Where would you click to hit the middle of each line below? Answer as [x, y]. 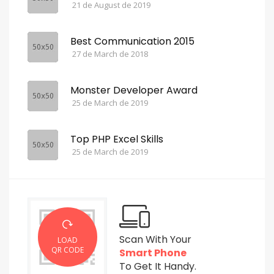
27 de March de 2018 [110, 54]
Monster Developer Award [134, 90]
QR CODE [67, 250]
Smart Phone [153, 253]
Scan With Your [155, 239]
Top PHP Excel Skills [117, 139]
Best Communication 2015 [132, 41]
